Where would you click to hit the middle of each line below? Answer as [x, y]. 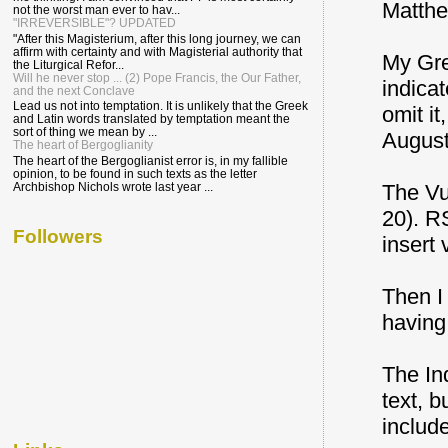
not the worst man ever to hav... [96, 10]
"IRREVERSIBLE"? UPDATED [94, 23]
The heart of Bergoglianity [83, 145]
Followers [58, 236]
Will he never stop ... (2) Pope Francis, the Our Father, [157, 77]
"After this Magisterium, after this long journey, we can [157, 38]
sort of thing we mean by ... [85, 132]
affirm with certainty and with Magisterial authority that [157, 51]
